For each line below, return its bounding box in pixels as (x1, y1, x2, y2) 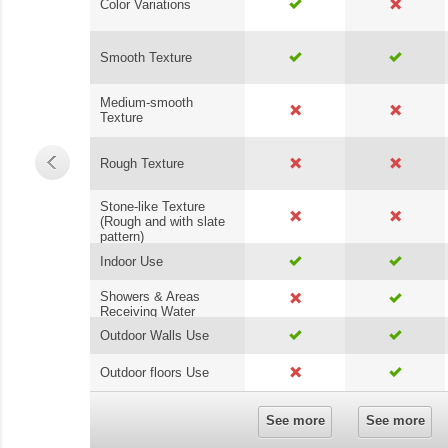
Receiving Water (100, 303, 195, 319)
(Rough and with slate (100, 213, 225, 229)
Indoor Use (100, 253, 163, 269)
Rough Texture (100, 155, 184, 171)
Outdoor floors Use (100, 364, 209, 380)
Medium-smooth (100, 94, 193, 110)
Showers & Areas (100, 288, 200, 304)
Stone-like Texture (100, 198, 205, 214)
